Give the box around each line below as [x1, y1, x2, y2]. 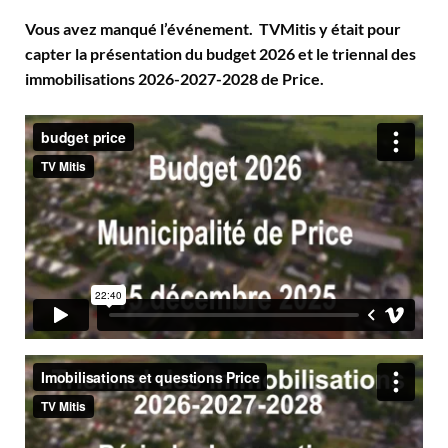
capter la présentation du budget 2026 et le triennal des [25, 43, 416, 63]
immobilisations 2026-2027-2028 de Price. [25, 68, 324, 88]
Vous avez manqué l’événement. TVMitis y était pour [25, 18, 401, 38]
